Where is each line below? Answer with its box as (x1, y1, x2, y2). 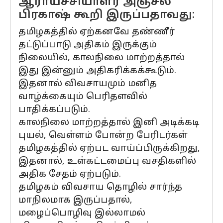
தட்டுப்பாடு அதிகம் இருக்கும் (18, 39, 157, 51)
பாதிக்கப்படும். (18, 104, 90, 115)
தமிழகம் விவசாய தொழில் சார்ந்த (18, 182, 182, 193)
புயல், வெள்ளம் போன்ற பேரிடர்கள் (18, 130, 188, 141)
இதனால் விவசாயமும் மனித (18, 78, 157, 90)
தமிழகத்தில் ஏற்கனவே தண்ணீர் (18, 26, 175, 38)
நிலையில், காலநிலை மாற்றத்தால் (18, 52, 185, 64)
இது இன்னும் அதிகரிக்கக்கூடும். (18, 65, 176, 77)
